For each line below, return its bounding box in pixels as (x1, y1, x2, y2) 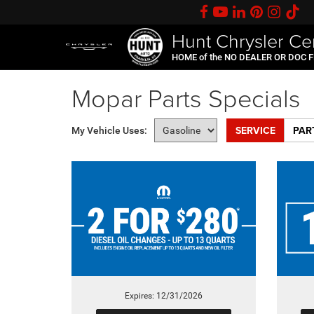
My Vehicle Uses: (71, 125, 147, 136)
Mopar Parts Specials (71, 80, 301, 115)
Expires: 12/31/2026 (124, 290, 203, 301)
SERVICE (235, 123, 275, 137)
